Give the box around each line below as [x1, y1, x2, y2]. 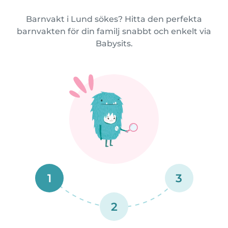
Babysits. [95, 38, 133, 48]
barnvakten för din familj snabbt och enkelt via [17, 26, 211, 36]
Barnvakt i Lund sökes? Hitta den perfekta [26, 14, 202, 24]
